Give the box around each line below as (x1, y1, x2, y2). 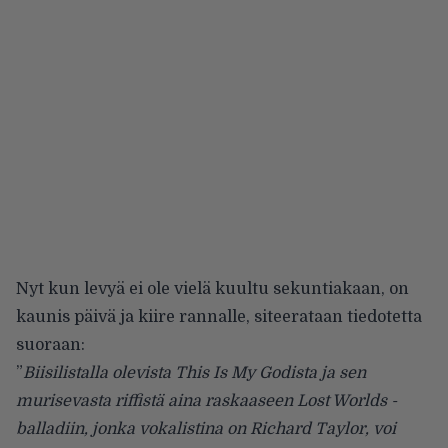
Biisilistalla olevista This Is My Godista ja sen (23, 363, 366, 382)
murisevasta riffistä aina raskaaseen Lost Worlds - (16, 391, 397, 410)
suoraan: (16, 335, 85, 354)
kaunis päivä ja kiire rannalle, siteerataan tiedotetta (16, 307, 422, 326)
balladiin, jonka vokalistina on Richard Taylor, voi (16, 419, 396, 438)
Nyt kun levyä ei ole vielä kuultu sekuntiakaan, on (16, 279, 409, 298)
